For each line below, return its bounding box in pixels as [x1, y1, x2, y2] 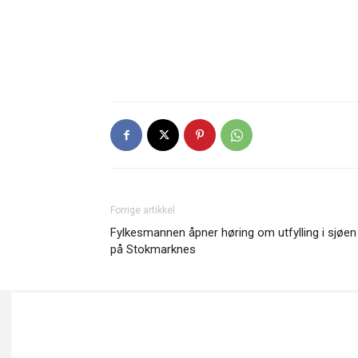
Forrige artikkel [110, 205, 175, 216]
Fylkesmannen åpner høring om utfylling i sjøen [110, 225, 356, 240]
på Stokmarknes [110, 242, 196, 257]
